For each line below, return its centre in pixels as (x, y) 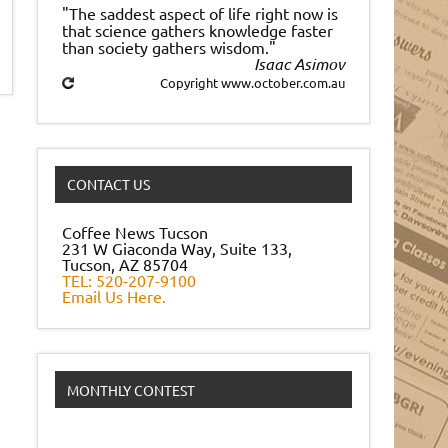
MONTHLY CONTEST (130, 389)
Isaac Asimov (300, 64)
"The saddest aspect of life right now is (200, 13)
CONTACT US (108, 184)
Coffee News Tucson (135, 232)
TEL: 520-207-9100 (129, 280)
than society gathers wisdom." (169, 47)
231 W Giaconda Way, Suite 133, (177, 248)
